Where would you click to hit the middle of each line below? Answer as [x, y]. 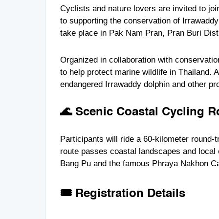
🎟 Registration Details [123, 194]
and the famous [121, 163]
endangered [83, 84]
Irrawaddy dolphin [137, 84]
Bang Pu [76, 163]
